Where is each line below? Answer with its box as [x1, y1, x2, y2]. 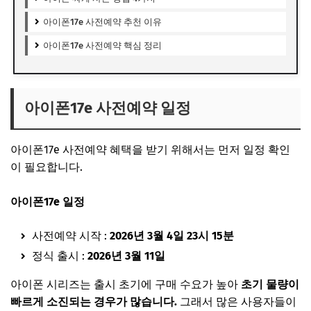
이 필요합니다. [10, 160, 83, 174]
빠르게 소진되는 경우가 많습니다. [10, 294, 180, 308]
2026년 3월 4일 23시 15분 [110, 228, 234, 242]
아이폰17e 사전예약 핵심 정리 [42, 40, 162, 51]
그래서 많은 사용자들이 [180, 294, 296, 308]
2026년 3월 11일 [87, 249, 165, 262]
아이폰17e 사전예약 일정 [24, 98, 191, 117]
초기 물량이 [241, 277, 299, 291]
